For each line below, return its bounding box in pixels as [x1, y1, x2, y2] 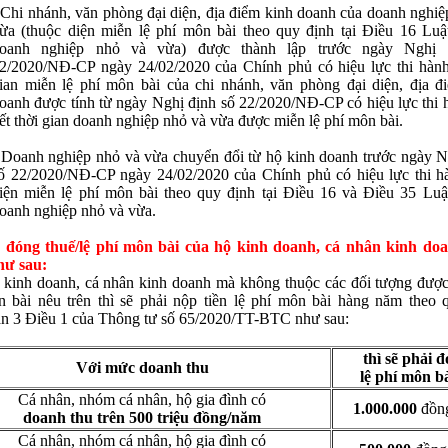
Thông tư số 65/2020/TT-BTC [98, 310, 295, 327]
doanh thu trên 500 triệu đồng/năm [23, 409, 261, 426]
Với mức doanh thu [75, 359, 209, 376]
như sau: [295, 310, 349, 327]
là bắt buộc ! [74, 112, 143, 127]
